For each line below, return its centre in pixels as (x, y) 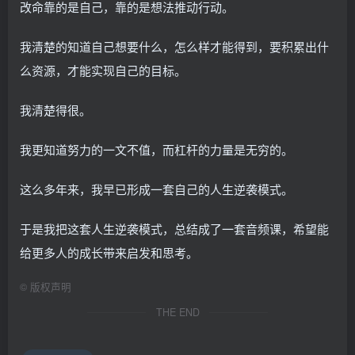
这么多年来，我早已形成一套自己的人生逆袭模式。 (157, 189)
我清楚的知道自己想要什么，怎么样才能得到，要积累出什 (174, 46)
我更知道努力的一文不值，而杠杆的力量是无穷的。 (157, 149)
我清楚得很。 (55, 109)
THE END (177, 312)
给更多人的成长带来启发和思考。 (109, 252)
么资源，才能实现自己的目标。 (103, 70)
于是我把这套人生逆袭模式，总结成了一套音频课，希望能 (174, 228)
